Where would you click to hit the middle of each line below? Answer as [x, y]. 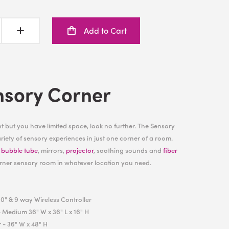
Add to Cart [106, 30]
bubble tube [19, 150]
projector [80, 150]
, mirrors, [52, 150]
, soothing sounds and [128, 150]
